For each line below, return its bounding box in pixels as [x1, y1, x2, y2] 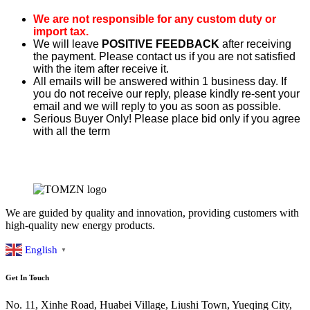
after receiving [219, 37, 291, 50]
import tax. [33, 25, 89, 37]
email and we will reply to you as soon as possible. [33, 100, 281, 112]
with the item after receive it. [33, 62, 169, 75]
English [25, 244, 57, 255]
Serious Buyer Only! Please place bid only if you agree [33, 112, 300, 125]
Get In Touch [6, 273, 49, 282]
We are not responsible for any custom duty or [33, 12, 276, 25]
